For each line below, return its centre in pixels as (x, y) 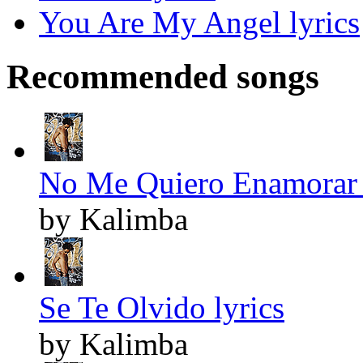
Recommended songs (163, 77)
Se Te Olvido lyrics (162, 308)
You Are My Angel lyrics (199, 23)
